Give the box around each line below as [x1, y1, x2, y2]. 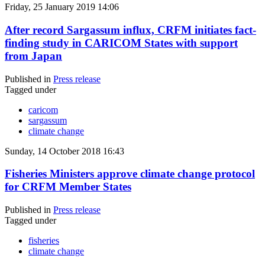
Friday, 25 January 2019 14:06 [5, 2, 119, 12]
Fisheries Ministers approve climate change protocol [5, 167, 255, 180]
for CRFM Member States [5, 180, 131, 193]
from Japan [5, 49, 62, 62]
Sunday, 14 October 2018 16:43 [5, 146, 124, 156]
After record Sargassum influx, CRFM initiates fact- [5, 23, 256, 36]
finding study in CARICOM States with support [5, 36, 238, 49]
